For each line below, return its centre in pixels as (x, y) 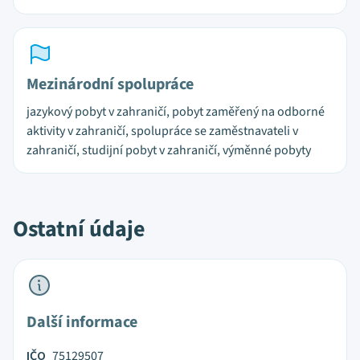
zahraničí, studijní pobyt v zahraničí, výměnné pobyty (169, 150)
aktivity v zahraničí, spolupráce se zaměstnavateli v (162, 131)
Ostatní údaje (79, 229)
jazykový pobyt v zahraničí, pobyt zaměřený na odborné (176, 112)
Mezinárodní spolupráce (110, 84)
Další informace (82, 322)
